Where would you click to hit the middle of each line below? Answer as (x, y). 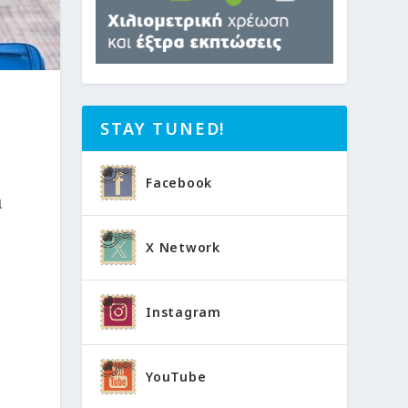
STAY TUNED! (163, 129)
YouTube (176, 377)
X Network (183, 248)
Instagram (184, 312)
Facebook (179, 183)
